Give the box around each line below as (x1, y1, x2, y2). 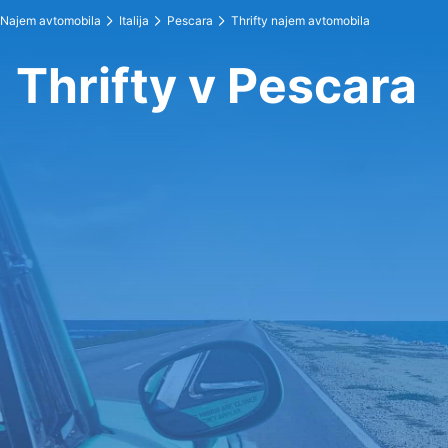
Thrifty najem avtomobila (231, 13, 370, 28)
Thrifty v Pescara (16, 56, 417, 115)
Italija (119, 13, 149, 28)
